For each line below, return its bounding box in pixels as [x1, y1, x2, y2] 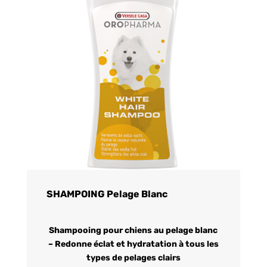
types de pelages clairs [86, 253, 181, 263]
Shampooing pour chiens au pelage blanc [49, 225, 218, 235]
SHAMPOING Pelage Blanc [46, 188, 167, 200]
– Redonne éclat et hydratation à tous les [48, 239, 219, 249]
